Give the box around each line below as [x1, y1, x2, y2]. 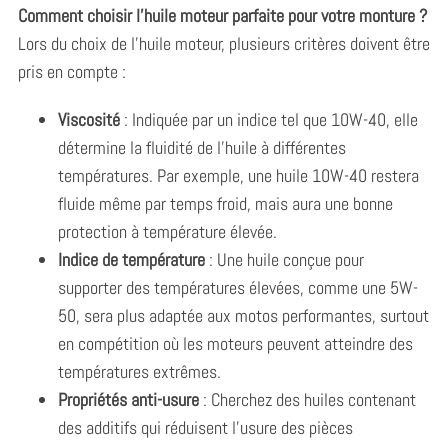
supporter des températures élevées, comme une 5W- [57, 275, 418, 299]
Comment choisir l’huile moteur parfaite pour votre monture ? [17, 3, 427, 27]
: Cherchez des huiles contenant [198, 387, 416, 411]
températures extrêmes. [57, 359, 221, 383]
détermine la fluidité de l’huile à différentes [57, 135, 346, 159]
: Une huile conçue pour [204, 247, 364, 271]
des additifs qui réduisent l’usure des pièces [57, 415, 353, 439]
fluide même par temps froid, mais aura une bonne [57, 191, 393, 215]
